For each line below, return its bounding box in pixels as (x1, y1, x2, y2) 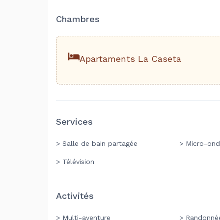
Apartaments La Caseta (79, 54, 181, 64)
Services (56, 116, 93, 127)
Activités (56, 191, 94, 201)
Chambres (56, 14, 100, 24)
